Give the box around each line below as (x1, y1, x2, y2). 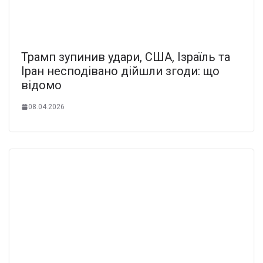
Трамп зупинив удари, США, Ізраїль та (21, 49, 230, 64)
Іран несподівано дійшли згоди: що (21, 63, 220, 78)
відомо (21, 77, 62, 92)
